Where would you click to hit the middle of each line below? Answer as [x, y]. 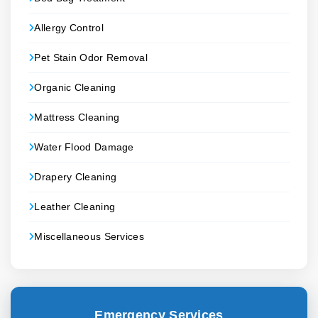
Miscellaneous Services [89, 236]
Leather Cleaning [75, 207]
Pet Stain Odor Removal [91, 57]
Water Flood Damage [84, 147]
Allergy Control [69, 28]
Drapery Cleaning [76, 177]
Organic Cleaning [75, 87]
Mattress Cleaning [77, 117]
